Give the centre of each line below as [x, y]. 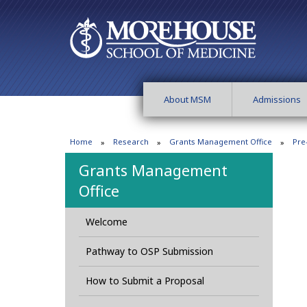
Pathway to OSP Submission [149, 251]
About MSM [187, 99]
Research [131, 142]
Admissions [277, 99]
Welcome [106, 222]
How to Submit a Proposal [145, 281]
